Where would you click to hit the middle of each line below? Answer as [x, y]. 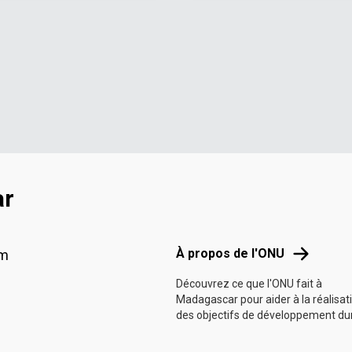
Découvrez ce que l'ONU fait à [249, 284]
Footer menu [210, 221]
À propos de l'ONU [230, 253]
